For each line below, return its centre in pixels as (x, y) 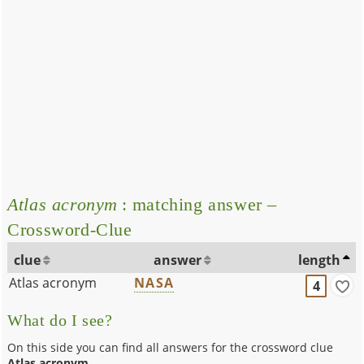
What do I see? (60, 320)
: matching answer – (198, 204)
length (320, 260)
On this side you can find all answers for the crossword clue (171, 347)
